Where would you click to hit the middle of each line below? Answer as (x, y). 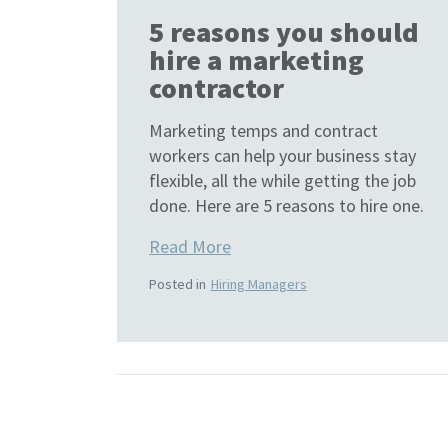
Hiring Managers (258, 284)
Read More (190, 247)
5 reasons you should (284, 32)
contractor (216, 88)
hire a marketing (256, 60)
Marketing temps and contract (263, 131)
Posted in (179, 284)
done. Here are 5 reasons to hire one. (286, 206)
